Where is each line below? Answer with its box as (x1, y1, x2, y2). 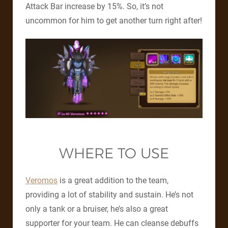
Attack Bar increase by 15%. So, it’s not (25, 2, 163, 12)
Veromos (25, 176, 58, 186)
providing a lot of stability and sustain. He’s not (25, 190, 193, 200)
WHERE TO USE (59, 145, 169, 162)
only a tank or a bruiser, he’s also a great (25, 204, 168, 214)
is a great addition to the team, (58, 176, 168, 186)
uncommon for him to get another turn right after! (25, 16, 202, 26)
